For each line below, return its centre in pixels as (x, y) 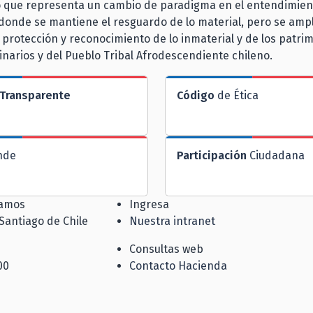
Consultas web (166, 249)
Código (196, 95)
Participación (212, 156)
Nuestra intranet (172, 221)
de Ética (236, 95)
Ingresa (149, 204)
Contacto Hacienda (178, 265)
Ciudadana (276, 156)
